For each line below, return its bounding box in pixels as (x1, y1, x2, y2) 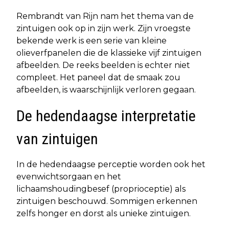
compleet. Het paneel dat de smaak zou (16, 72, 180, 82)
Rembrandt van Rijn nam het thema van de (16, 11, 194, 21)
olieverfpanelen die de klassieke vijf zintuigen (16, 48, 201, 58)
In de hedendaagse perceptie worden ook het (16, 159, 205, 169)
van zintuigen (16, 129, 98, 148)
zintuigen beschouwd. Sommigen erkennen (16, 196, 197, 206)
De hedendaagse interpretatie (16, 106, 196, 125)
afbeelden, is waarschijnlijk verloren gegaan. (16, 84, 196, 95)
